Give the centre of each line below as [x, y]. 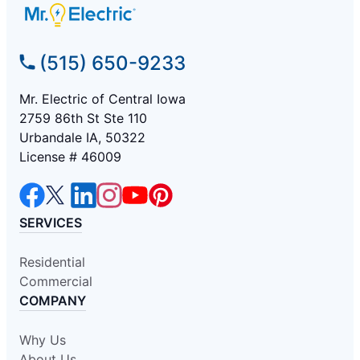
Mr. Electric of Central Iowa [102, 98]
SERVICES [51, 222]
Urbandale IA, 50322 [82, 137]
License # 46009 [70, 156]
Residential [52, 262]
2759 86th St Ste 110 [83, 118]
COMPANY [53, 300]
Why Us [43, 340]
